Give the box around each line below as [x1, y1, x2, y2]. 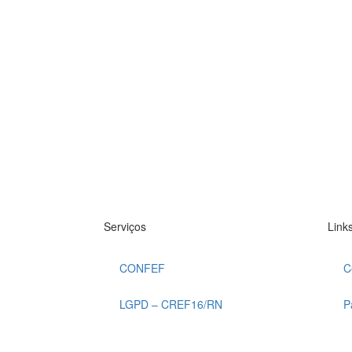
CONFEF [119, 260, 165, 276]
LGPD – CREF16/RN [119, 296, 222, 312]
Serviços [104, 218, 146, 234]
